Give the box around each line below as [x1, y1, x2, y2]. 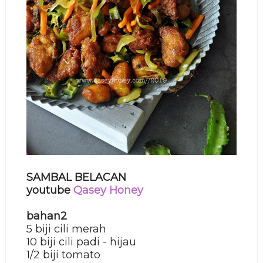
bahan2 [26, 210, 67, 223]
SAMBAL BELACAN [26, 171, 126, 184]
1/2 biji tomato [26, 248, 100, 262]
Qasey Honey [73, 184, 143, 197]
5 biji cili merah [26, 222, 106, 236]
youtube [26, 184, 73, 197]
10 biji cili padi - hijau [26, 235, 136, 249]
